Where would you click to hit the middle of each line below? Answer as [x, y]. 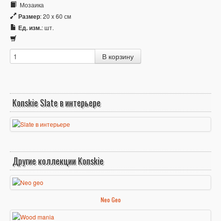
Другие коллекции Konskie [58, 161]
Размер [29, 17]
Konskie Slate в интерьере [56, 103]
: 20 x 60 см [55, 16]
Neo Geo [110, 200]
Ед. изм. [30, 28]
